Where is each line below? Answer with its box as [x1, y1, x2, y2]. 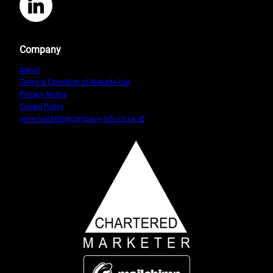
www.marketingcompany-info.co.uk [19, 114, 136, 123]
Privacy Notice [19, 90, 67, 99]
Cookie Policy [19, 102, 64, 111]
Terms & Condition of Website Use [19, 77, 130, 87]
